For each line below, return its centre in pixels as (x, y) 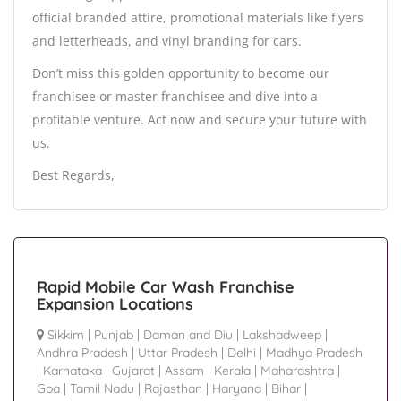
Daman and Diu (188, 335)
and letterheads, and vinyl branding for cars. (167, 41)
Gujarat (133, 371)
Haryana (237, 389)
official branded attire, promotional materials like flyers (198, 18)
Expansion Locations (115, 304)
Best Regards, (73, 175)
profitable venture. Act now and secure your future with (200, 120)
